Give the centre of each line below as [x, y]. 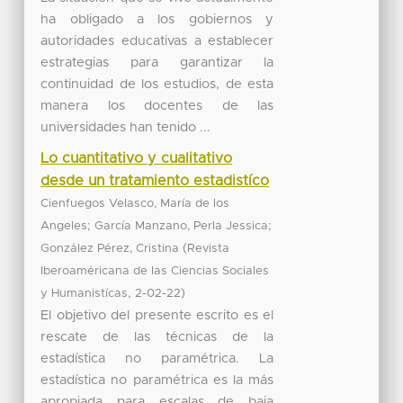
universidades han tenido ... [126, 127]
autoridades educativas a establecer [157, 40]
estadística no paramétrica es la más [157, 380]
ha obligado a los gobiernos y [157, 19]
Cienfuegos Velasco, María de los [135, 203]
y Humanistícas [85, 293]
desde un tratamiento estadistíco [155, 180]
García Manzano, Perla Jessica [182, 226]
